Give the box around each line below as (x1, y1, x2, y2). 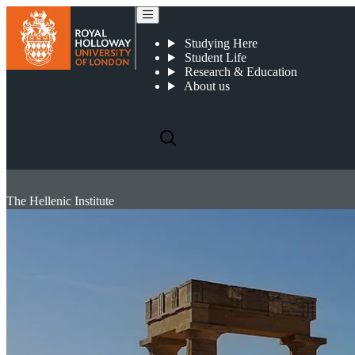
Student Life (181, 51, 246, 64)
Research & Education (181, 65, 297, 78)
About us (181, 79, 230, 93)
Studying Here (181, 36, 258, 50)
